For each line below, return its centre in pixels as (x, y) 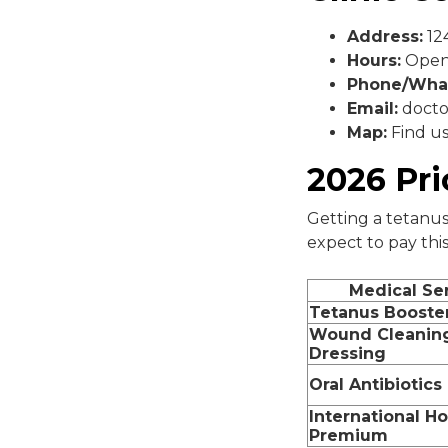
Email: (372, 108)
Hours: (374, 60)
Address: (385, 36)
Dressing (347, 353)
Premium (348, 435)
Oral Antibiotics (375, 384)
